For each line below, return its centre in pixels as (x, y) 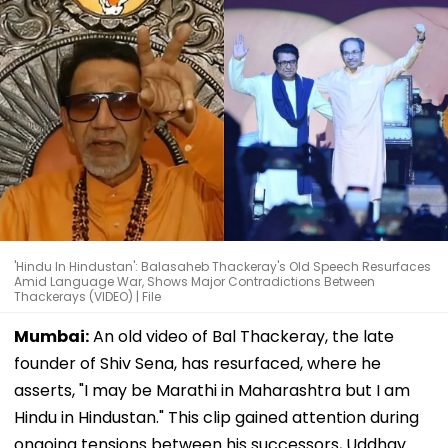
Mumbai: (51, 336)
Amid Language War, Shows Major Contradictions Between (194, 281)
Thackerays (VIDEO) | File (87, 296)
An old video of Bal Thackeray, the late (241, 336)
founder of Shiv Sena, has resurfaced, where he (197, 363)
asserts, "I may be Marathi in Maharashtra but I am (212, 390)
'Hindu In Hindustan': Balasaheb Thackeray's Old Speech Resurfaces (222, 266)
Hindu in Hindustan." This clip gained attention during (216, 417)
